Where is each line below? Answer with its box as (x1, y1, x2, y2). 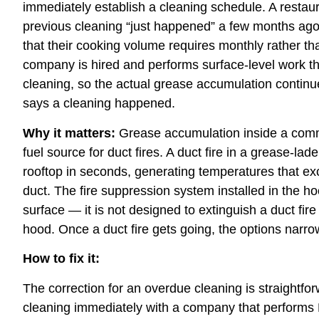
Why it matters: (23, 125, 115, 140)
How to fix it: (23, 251, 100, 266)
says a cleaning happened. (23, 96, 175, 111)
